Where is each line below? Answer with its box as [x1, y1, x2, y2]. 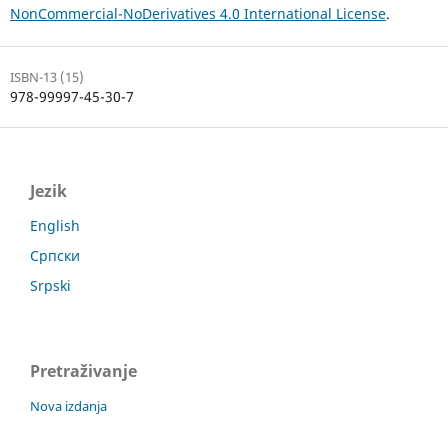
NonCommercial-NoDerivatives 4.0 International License [9, 3, 386, 23]
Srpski [30, 275, 71, 295]
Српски [30, 246, 80, 265]
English [30, 216, 80, 236]
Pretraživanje [30, 359, 137, 382]
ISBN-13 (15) [9, 67, 84, 86]
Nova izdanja [30, 396, 107, 415]
